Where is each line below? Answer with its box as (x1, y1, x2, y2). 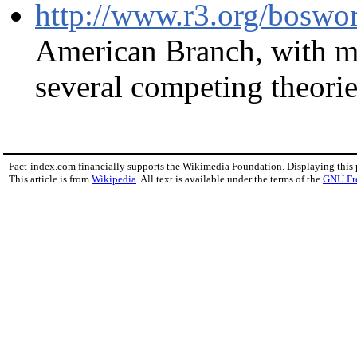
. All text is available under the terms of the (136, 173, 323, 186)
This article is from (9, 173, 92, 186)
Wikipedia (92, 173, 136, 186)
